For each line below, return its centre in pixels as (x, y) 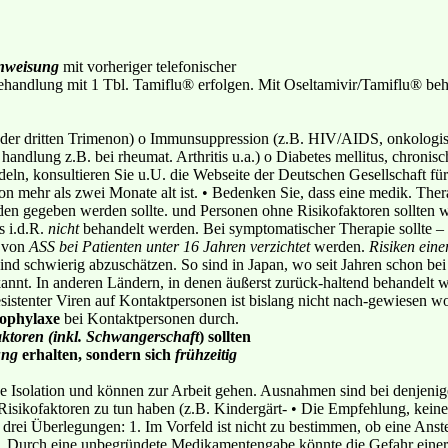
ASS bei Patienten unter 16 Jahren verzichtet (169, 246)
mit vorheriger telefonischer (147, 66)
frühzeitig (204, 354)
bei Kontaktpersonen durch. (151, 318)
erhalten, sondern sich (96, 354)
